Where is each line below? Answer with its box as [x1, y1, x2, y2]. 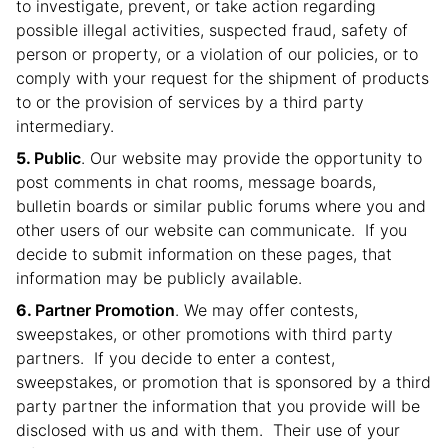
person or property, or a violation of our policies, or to [16, 44, 418, 64]
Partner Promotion [35, 300, 175, 320]
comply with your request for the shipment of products [16, 68, 429, 88]
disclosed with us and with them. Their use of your [16, 420, 400, 440]
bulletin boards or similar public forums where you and [16, 196, 426, 216]
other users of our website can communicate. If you [16, 220, 407, 240]
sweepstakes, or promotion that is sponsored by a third [16, 372, 431, 392]
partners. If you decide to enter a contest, [16, 348, 335, 368]
